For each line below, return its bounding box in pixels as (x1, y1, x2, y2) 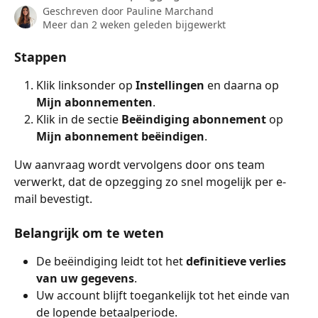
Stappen (14, 48, 67, 65)
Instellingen (136, 77, 204, 93)
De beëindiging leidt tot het (36, 253, 186, 270)
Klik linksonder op (36, 77, 136, 93)
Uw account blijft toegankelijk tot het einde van (36, 287, 292, 304)
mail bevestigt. (14, 191, 92, 207)
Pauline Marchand (126, 4, 214, 18)
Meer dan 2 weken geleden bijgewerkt (43, 18, 226, 31)
